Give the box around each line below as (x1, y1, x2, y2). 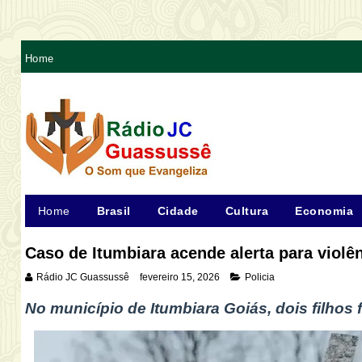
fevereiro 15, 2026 (139, 271, 220, 283)
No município (24, 300, 128, 317)
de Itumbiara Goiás (127, 300, 267, 317)
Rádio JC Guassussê (36, 271, 129, 283)
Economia (295, 204, 353, 217)
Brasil (96, 204, 131, 217)
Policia (244, 271, 275, 283)
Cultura (225, 204, 268, 217)
